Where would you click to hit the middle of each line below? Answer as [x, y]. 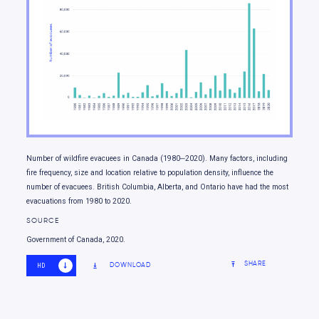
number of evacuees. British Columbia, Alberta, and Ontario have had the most [158, 187]
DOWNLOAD [131, 265]
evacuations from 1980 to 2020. [79, 201]
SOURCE [43, 221]
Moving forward [86, 12]
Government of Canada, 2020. [76, 240]
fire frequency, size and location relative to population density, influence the [150, 172]
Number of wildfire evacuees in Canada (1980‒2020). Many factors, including [157, 158]
